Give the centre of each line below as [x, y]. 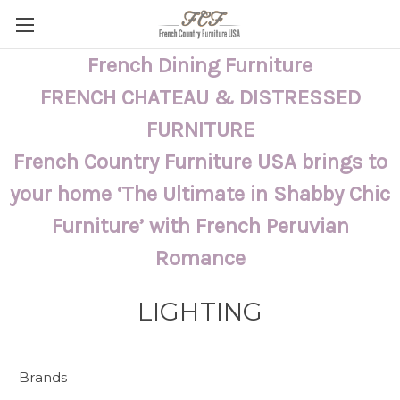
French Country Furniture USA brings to [200, 162]
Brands [43, 377]
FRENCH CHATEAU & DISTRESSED [200, 97]
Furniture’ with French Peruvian [200, 226]
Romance [200, 258]
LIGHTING [200, 312]
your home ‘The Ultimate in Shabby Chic [200, 194]
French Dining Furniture [200, 65]
